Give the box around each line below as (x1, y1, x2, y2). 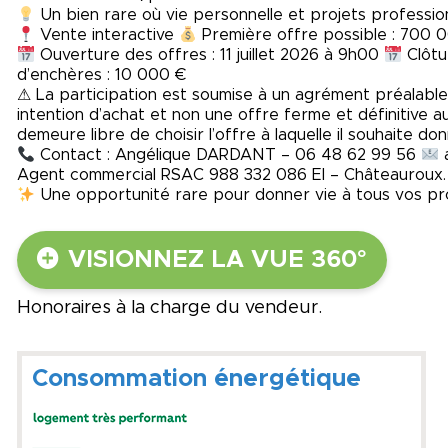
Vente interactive (35, 27, 180, 44)
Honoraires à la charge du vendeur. (17, 298, 322, 317)
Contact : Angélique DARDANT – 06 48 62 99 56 (35, 147, 422, 164)
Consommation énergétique (32, 366, 361, 391)
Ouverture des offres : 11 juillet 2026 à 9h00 (35, 47, 385, 64)
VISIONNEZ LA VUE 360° (68, 247, 367, 272)
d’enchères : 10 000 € (17, 67, 186, 84)
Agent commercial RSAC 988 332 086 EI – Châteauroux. (17, 167, 446, 184)
